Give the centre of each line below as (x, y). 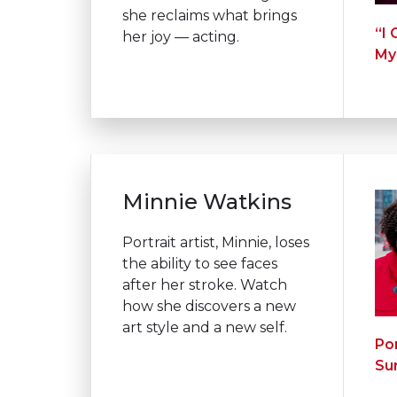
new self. (256, 327)
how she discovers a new (209, 306)
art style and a (174, 327)
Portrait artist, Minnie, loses (216, 242)
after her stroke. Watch (205, 284)
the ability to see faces (200, 263)
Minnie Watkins (207, 201)
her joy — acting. (181, 36)
